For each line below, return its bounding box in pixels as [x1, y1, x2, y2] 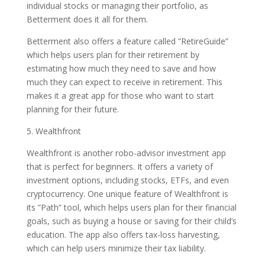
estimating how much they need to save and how [26, 63, 216, 74]
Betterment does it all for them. [26, 14, 148, 25]
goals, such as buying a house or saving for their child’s [26, 215, 237, 227]
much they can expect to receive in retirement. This [26, 76, 222, 88]
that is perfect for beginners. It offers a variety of [26, 161, 213, 172]
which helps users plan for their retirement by [26, 49, 199, 60]
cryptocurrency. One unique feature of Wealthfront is [26, 188, 228, 199]
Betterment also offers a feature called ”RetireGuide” [26, 35, 228, 47]
